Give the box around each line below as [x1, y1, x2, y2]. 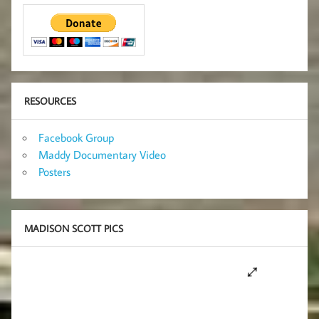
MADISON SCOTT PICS [23, 221, 123, 236]
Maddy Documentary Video [38, 147, 166, 162]
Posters [38, 164, 70, 179]
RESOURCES [23, 94, 76, 108]
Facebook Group [38, 130, 115, 145]
